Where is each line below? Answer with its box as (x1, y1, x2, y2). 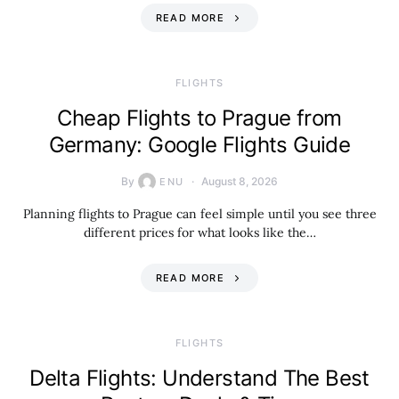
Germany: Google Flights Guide (48, 132, 351, 158)
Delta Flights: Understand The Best (29, 365, 370, 391)
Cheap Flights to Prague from (57, 105, 342, 131)
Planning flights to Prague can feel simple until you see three (22, 206, 377, 222)
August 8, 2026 (200, 175, 278, 188)
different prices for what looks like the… (83, 224, 316, 240)
